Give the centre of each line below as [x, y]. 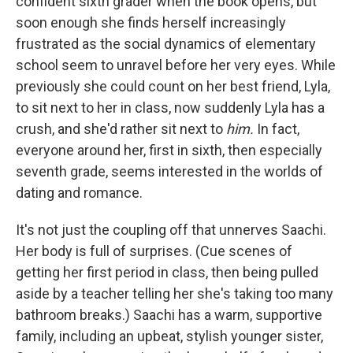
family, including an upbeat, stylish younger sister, [169, 336]
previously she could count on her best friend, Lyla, [173, 86]
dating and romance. [79, 192]
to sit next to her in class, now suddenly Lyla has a [170, 107]
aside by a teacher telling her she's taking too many [175, 293]
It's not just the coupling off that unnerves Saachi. [171, 229]
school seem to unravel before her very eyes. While [176, 65]
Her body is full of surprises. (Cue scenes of [154, 251]
